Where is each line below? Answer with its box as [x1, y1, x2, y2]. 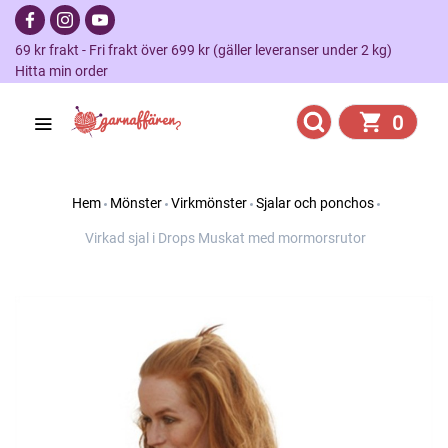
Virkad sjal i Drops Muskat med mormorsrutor [85, 230, 366, 246]
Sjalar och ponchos [255, 195, 374, 211]
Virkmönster [170, 195, 247, 211]
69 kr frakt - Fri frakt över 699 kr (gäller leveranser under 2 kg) [15, 42, 404, 58]
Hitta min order [15, 63, 108, 79]
